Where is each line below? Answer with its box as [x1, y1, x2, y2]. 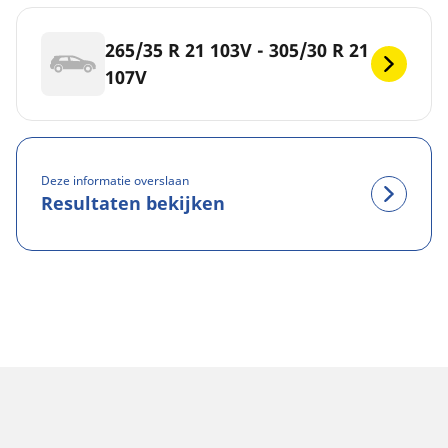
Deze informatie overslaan [41, 171, 189, 189]
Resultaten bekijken [41, 190, 225, 215]
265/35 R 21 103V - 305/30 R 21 [105, 38, 369, 62]
